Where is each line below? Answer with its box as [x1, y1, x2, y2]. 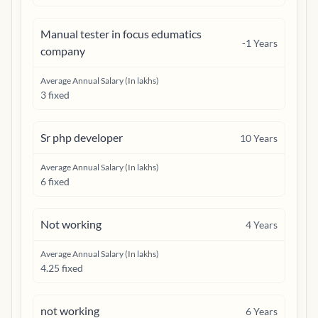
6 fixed [40, 175, 70, 187]
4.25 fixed [40, 262, 83, 274]
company [40, 44, 85, 57]
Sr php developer [40, 131, 123, 144]
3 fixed [40, 89, 70, 101]
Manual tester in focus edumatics [40, 27, 202, 40]
